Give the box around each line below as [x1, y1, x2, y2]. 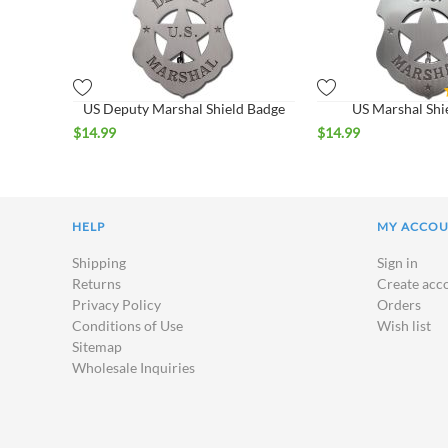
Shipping [72, 254, 126, 272]
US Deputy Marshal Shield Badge [83, 100, 285, 118]
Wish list [377, 317, 431, 335]
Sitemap [72, 338, 122, 356]
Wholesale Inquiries [72, 359, 195, 377]
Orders [377, 296, 421, 314]
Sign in [377, 254, 418, 272]
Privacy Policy [72, 296, 161, 314]
